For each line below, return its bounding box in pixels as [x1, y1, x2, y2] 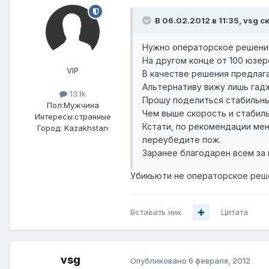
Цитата [221, 207, 248, 217]
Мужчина [63, 100, 99, 110]
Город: [37, 123, 62, 133]
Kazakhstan [64, 123, 108, 133]
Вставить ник [130, 207, 181, 217]
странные [74, 112, 111, 122]
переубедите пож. [142, 134, 221, 145]
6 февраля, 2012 [189, 255, 250, 265]
